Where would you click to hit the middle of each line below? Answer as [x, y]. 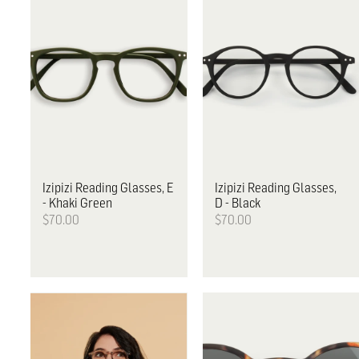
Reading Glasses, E [124, 187]
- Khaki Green [78, 202]
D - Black [237, 202]
